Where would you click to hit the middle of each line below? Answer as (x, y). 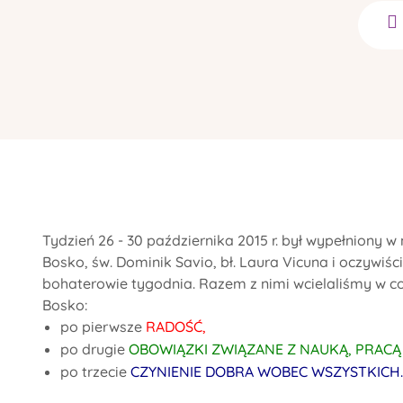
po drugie (94, 349)
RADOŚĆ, (176, 327)
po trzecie (95, 372)
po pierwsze (103, 327)
